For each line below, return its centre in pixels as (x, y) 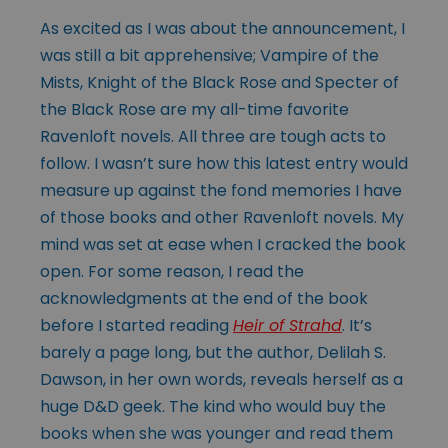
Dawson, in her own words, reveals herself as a (221, 379)
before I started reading (136, 325)
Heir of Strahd (287, 325)
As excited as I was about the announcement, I (222, 28)
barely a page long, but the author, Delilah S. (213, 352)
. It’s (357, 325)
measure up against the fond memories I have (221, 190)
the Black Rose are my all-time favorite (194, 109)
